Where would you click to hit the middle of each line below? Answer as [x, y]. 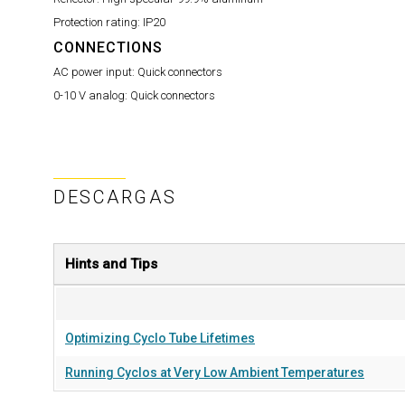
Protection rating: [98, 22]
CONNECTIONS [108, 47]
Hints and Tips [111, 264]
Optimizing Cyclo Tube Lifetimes [160, 338]
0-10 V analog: [92, 95]
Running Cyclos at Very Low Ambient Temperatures [215, 372]
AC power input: [95, 72]
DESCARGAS [115, 197]
